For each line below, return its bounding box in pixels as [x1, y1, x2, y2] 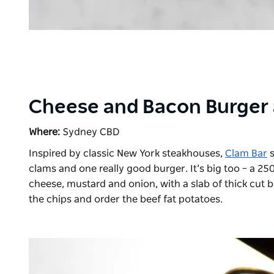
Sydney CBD [60, 127, 120, 138]
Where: [29, 127, 60, 138]
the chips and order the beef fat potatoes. [29, 194, 225, 205]
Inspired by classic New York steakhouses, [29, 149, 225, 159]
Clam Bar [225, 149, 267, 159]
